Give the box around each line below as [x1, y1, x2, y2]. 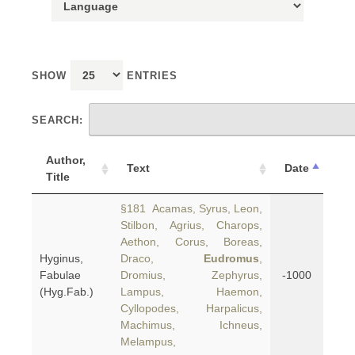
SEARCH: [32, 114, 83, 126]
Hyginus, [40, 252, 83, 265]
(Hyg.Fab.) [40, 285, 94, 298]
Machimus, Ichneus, [120, 319, 262, 331]
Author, [46, 154, 86, 166]
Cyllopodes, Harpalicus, [120, 302, 262, 315]
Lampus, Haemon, [120, 285, 262, 298]
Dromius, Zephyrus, [120, 269, 262, 281]
